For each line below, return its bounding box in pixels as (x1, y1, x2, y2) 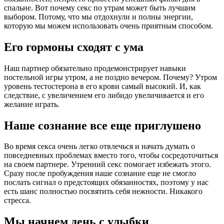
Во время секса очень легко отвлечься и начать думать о (4, 142, 195, 151)
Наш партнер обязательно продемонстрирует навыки (4, 63, 186, 72)
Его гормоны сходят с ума (4, 40, 143, 53)
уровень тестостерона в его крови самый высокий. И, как (4, 81, 201, 90)
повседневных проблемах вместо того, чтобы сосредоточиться (4, 151, 218, 160)
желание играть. (4, 99, 59, 108)
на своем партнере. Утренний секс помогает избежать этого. (4, 160, 211, 169)
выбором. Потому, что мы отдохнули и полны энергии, (4, 12, 193, 21)
